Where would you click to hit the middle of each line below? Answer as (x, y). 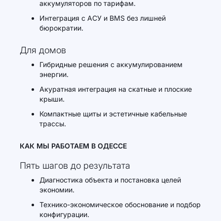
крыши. (52, 99)
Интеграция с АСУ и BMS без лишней (103, 18)
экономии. (57, 190)
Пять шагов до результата (75, 166)
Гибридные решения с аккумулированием (111, 64)
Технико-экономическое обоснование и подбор (120, 204)
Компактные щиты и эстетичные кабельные (113, 114)
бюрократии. (61, 28)
